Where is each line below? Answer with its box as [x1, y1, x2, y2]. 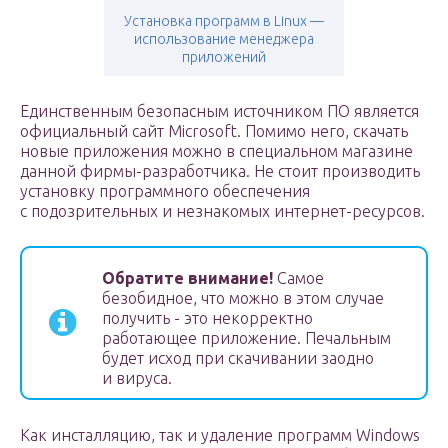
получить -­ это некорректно [102, 309, 313, 328]
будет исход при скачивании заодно [102, 349, 374, 368]
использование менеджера [134, 31, 314, 48]
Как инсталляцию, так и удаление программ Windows [20, 426, 420, 445]
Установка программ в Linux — [124, 13, 324, 30]
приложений [182, 49, 266, 66]
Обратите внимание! [102, 269, 273, 288]
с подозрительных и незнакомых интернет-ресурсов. [20, 202, 425, 221]
